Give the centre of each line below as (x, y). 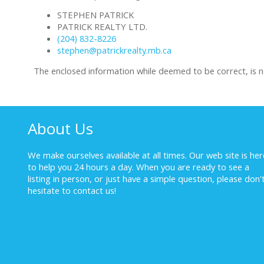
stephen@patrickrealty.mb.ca (114, 50)
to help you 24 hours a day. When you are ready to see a (138, 167)
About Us (60, 129)
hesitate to (50, 191)
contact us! (95, 191)
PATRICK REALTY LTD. (102, 27)
